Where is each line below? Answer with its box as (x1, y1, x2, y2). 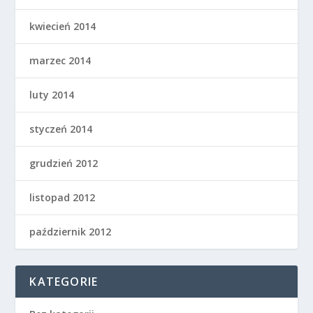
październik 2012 (29, 224, 112, 238)
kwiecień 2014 (29, 19, 96, 33)
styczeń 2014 (29, 122, 93, 136)
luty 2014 (29, 87, 75, 101)
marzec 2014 (29, 53, 92, 67)
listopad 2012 (29, 190, 96, 204)
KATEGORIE (29, 273, 99, 289)
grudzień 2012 (29, 156, 99, 170)
